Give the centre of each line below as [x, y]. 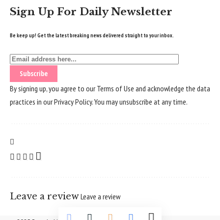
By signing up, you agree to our [53, 88]
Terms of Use [115, 88]
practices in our [32, 101]
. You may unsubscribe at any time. [140, 101]
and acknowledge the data [172, 88]
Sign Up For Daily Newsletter [91, 12]
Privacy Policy [73, 101]
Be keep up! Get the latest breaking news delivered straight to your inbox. [92, 35]
